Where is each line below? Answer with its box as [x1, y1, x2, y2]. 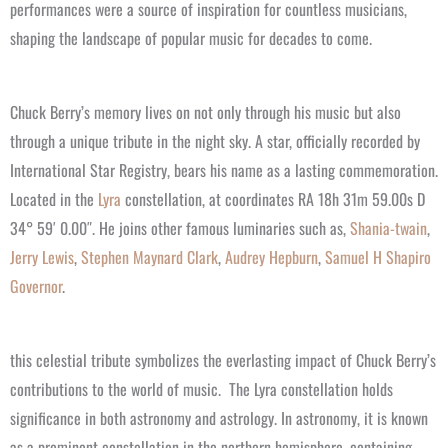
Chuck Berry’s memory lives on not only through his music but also [10, 100, 401, 125]
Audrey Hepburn [225, 245, 318, 270]
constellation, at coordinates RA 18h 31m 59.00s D [121, 187, 425, 212]
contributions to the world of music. [10, 377, 221, 402]
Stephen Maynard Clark [77, 245, 218, 270]
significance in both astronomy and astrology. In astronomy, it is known [10, 406, 428, 431]
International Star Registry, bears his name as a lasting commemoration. [10, 158, 438, 183]
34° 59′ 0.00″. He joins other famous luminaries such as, [10, 216, 350, 241]
